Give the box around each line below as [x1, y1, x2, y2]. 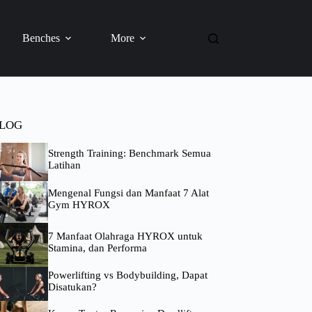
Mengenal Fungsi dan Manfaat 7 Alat [47, 187, 209, 199]
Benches [22, 32, 61, 44]
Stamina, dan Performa [47, 242, 147, 253]
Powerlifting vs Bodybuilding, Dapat [47, 269, 208, 281]
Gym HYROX [47, 199, 110, 211]
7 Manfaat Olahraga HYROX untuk [47, 230, 203, 242]
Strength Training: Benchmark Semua [47, 147, 211, 159]
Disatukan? [47, 281, 97, 292]
